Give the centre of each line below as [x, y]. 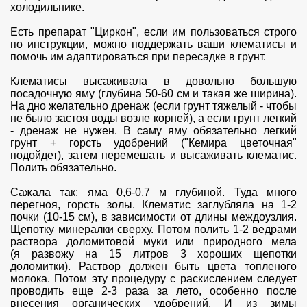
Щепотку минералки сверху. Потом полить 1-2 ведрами [153, 229]
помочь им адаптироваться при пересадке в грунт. [138, 56]
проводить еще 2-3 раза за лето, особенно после [153, 291]
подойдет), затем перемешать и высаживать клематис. [153, 155]
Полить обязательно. [63, 167]
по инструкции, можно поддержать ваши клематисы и [153, 44]
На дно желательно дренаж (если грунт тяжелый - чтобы [153, 106]
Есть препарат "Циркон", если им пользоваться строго [153, 32]
